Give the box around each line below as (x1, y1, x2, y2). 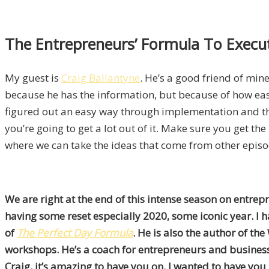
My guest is (5, 71, 61, 85)
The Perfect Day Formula (17, 226, 133, 240)
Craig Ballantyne (61, 71, 140, 85)
